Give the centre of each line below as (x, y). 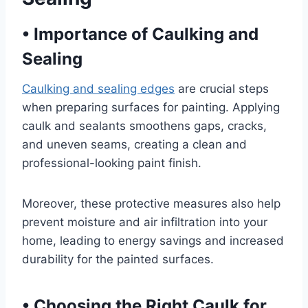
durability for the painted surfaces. (118, 259)
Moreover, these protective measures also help (151, 203)
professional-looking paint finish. (112, 163)
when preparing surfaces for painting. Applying (151, 107)
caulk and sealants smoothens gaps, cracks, (144, 126)
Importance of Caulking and (144, 34)
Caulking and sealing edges (98, 89)
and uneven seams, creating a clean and (134, 144)
